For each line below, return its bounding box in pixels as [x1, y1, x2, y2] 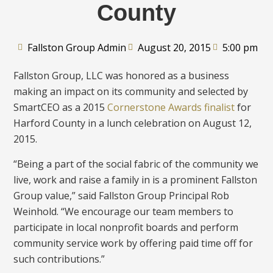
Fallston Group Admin [27, 41, 126, 55]
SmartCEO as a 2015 [13, 101, 108, 115]
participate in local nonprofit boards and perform [13, 220, 239, 234]
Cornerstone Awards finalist [107, 101, 235, 115]
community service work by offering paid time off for [13, 236, 253, 250]
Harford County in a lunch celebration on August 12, [13, 116, 252, 130]
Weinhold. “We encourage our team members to [13, 204, 234, 218]
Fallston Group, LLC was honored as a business [13, 69, 230, 83]
